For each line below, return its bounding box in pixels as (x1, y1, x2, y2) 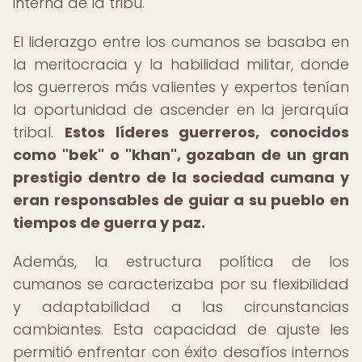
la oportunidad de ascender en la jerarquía (13, 99, 349, 120)
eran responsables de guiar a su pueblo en (13, 190, 349, 210)
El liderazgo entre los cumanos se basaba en (13, 32, 349, 52)
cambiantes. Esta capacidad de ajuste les (13, 319, 349, 339)
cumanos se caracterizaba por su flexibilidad (13, 274, 349, 294)
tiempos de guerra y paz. (13, 213, 205, 233)
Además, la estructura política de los (13, 251, 349, 271)
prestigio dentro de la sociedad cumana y (13, 167, 349, 187)
